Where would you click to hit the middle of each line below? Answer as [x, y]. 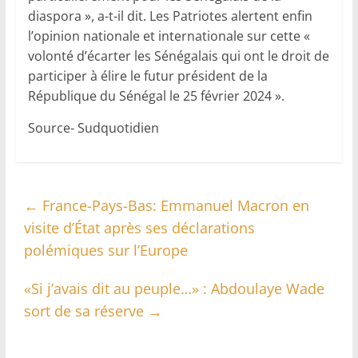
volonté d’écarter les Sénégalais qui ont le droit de [178, 56]
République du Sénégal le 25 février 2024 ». [156, 96]
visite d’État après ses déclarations [139, 228]
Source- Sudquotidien [93, 128]
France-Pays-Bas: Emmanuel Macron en [173, 206]
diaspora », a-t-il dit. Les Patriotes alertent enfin [170, 16]
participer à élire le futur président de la [147, 76]
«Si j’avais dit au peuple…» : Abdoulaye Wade [174, 289]
